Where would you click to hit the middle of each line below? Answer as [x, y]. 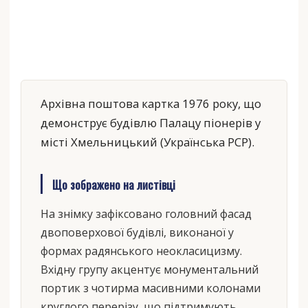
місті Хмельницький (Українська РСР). [147, 142]
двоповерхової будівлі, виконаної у [137, 233]
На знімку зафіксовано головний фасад [146, 214]
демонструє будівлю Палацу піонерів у [150, 123]
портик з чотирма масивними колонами [150, 288]
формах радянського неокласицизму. [141, 251]
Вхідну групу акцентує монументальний [149, 270]
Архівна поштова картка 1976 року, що [151, 104]
